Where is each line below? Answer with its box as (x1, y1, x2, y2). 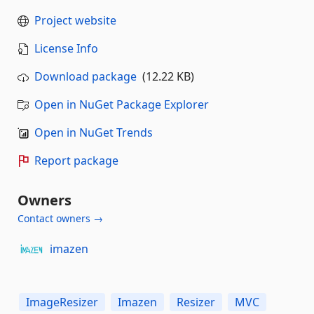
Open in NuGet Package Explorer (34, 96, 209, 112)
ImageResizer (26, 294, 98, 310)
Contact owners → (18, 211, 103, 225)
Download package (34, 68, 137, 84)
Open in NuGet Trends (34, 124, 153, 140)
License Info (34, 40, 98, 56)
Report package (34, 152, 118, 168)
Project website (34, 12, 116, 28)
